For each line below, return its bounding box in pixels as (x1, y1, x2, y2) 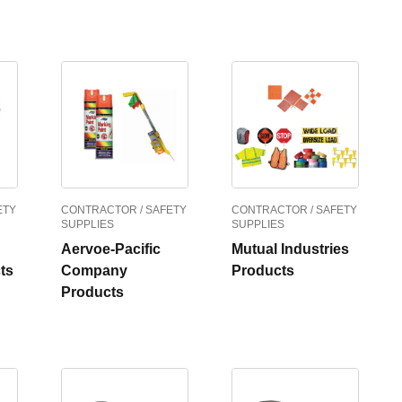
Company (61, 263, 127, 278)
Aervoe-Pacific (61, 241, 161, 257)
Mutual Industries (232, 241, 349, 257)
